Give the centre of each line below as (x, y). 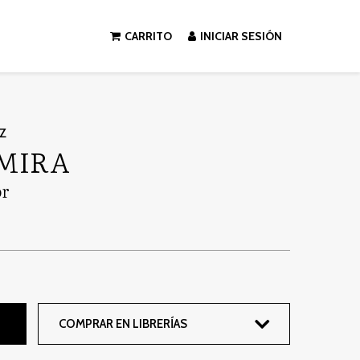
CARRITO (148, 36)
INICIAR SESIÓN (241, 36)
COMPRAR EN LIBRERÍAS (123, 324)
